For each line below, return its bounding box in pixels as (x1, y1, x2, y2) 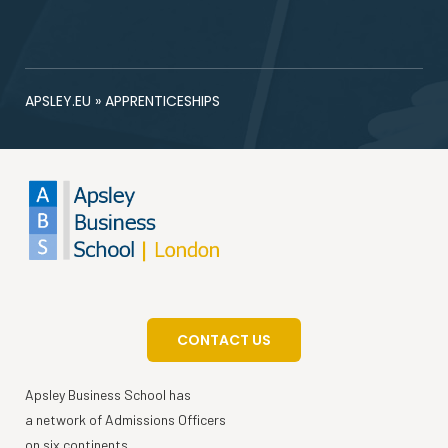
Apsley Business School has (25, 385, 191, 403)
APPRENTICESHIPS (105, 90, 220, 111)
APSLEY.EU (25, 90, 91, 111)
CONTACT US (177, 329, 271, 350)
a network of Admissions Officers (25, 410, 226, 428)
